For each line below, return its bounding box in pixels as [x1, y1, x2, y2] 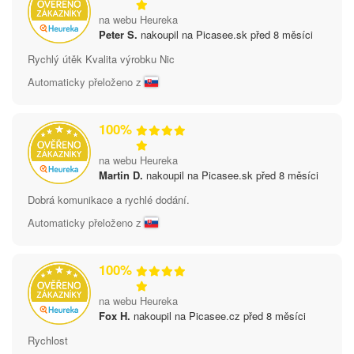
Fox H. [99, 307, 130, 323]
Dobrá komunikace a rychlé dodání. [28, 191, 190, 207]
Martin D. [99, 167, 143, 183]
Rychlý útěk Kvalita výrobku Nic [28, 51, 175, 66]
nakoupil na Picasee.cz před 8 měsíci [130, 307, 306, 323]
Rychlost [28, 332, 68, 348]
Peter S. [99, 26, 137, 42]
